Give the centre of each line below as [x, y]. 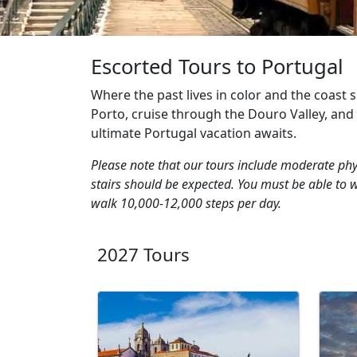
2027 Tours [143, 255]
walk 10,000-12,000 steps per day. [186, 204]
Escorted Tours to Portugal [217, 67]
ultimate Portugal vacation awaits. [194, 133]
